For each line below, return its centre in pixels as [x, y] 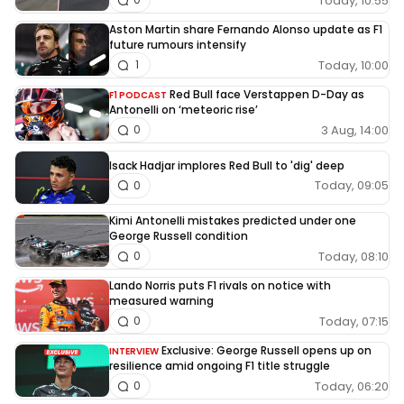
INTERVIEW [134, 352]
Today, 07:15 [354, 321]
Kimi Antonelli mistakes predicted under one [233, 221]
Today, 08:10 [353, 256]
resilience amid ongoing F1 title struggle [220, 366]
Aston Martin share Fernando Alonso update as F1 [246, 30]
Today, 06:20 [352, 386]
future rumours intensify [178, 45]
